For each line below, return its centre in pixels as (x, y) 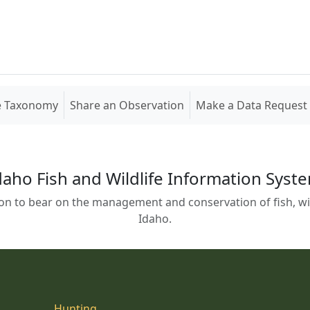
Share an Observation (127, 105)
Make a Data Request (252, 105)
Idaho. (155, 219)
